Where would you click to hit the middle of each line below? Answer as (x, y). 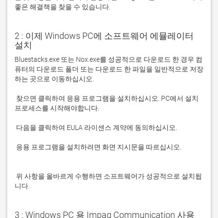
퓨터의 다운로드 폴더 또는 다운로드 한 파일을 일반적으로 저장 (109, 69)
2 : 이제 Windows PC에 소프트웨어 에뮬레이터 (104, 36)
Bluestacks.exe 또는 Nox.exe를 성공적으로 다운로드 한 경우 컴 (109, 59)
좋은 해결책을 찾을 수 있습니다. (63, 7)
